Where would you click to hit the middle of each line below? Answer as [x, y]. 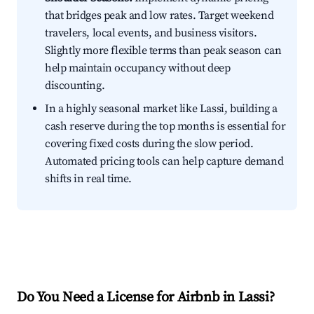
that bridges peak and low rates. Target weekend [159, 16]
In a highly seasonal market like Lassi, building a [162, 109]
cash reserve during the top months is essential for [165, 127]
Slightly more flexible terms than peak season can [163, 51]
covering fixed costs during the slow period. [149, 144]
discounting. [75, 86]
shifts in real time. [88, 179]
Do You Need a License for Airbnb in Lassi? [146, 298]
